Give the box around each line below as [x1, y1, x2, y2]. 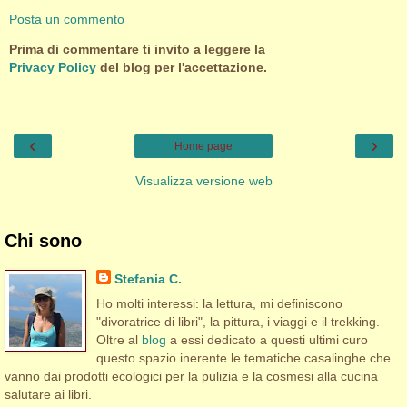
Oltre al [95, 333, 142, 348]
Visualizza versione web [134, 174, 273, 189]
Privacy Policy [9, 59, 96, 74]
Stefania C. [114, 272, 182, 287]
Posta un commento [9, 12, 124, 27]
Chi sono [5, 231, 82, 252]
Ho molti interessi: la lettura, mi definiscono [95, 296, 342, 312]
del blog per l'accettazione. [96, 59, 267, 74]
